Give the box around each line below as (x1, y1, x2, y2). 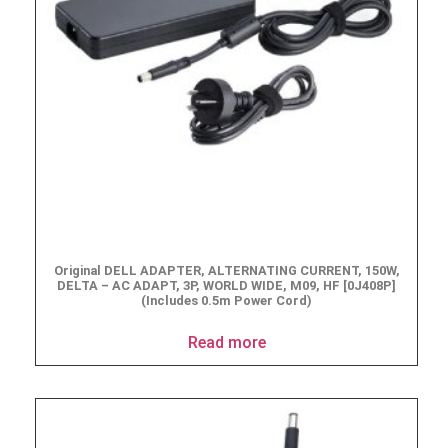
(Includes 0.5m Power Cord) (141, 293, 312, 309)
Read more (187, 332, 266, 352)
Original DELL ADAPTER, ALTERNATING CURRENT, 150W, (53, 263, 400, 279)
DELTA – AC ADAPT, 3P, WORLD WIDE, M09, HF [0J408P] (57, 278, 396, 294)
